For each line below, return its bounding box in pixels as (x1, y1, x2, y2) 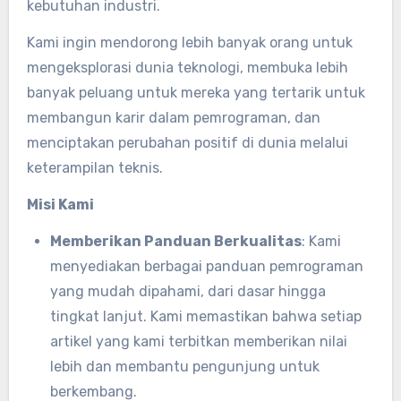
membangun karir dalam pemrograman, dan (26, 109, 320, 126)
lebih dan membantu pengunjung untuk (49, 358, 320, 375)
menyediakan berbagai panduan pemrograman (49, 258, 363, 275)
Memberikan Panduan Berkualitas (49, 233, 302, 250)
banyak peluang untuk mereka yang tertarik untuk (26, 84, 365, 101)
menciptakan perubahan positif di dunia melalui (26, 134, 348, 151)
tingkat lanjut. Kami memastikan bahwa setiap (49, 308, 362, 325)
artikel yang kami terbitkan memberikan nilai (49, 333, 347, 350)
